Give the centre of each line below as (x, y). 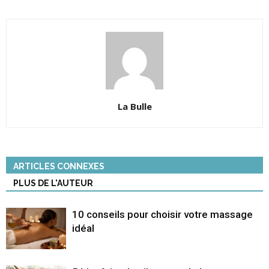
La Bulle (134, 106)
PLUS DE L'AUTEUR (53, 183)
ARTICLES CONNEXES (59, 166)
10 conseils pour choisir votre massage (162, 214)
